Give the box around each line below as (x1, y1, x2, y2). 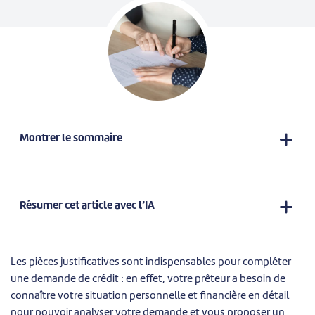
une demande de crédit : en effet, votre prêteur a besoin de (11, 274, 285, 285)
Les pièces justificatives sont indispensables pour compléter (11, 257, 291, 268)
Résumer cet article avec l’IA (20, 201, 155, 212)
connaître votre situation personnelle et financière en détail (11, 290, 289, 302)
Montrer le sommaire (20, 134, 122, 145)
